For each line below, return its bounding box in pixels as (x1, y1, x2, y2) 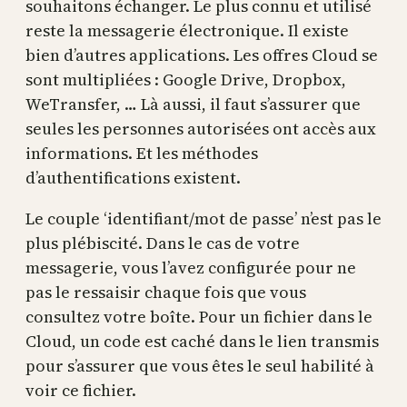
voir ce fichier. (25, 379, 136, 402)
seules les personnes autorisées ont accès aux (25, 117, 376, 140)
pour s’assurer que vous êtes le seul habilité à (25, 354, 374, 377)
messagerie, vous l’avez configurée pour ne (25, 256, 356, 279)
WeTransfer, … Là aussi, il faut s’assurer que (25, 93, 361, 115)
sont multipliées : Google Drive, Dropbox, (25, 68, 346, 91)
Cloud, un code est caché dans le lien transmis (25, 330, 379, 352)
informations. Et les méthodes (25, 142, 258, 164)
